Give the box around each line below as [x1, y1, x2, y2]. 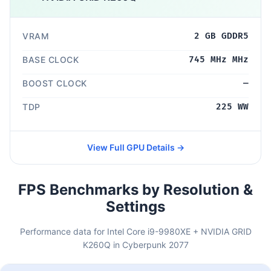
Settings [106, 197, 165, 215]
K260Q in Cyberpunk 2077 [82, 239, 189, 250]
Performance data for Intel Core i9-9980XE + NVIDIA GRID [19, 226, 252, 237]
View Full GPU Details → [87, 142, 184, 152]
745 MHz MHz [189, 54, 249, 65]
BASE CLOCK [22, 54, 79, 65]
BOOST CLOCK [22, 77, 87, 88]
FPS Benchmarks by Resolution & [18, 180, 253, 198]
